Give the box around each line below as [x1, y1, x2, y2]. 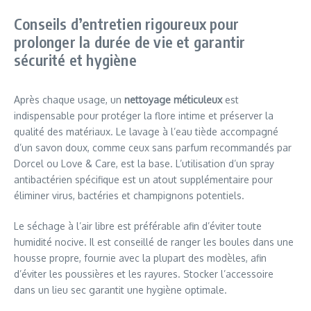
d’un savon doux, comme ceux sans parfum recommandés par [14, 141, 292, 153]
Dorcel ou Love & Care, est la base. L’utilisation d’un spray [14, 157, 274, 169]
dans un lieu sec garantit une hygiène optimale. [14, 283, 227, 296]
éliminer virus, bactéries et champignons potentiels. [14, 189, 244, 201]
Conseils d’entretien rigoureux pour [14, 13, 239, 33]
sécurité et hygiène [14, 49, 137, 69]
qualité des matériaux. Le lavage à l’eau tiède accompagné [14, 125, 278, 137]
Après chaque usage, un [14, 93, 124, 106]
